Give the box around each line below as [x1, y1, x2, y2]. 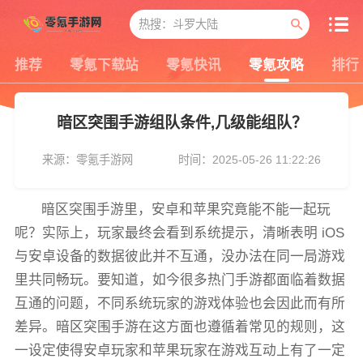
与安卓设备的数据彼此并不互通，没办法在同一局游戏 [14, 249, 345, 265]
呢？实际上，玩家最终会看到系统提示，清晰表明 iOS [14, 225, 344, 241]
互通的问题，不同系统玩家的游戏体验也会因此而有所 [14, 296, 345, 312]
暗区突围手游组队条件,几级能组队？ [56, 114, 307, 132]
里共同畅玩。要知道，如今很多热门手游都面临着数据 [14, 272, 345, 288]
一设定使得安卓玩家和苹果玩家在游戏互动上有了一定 [14, 343, 345, 359]
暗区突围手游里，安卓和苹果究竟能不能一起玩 [41, 202, 331, 218]
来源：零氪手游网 [41, 153, 133, 167]
